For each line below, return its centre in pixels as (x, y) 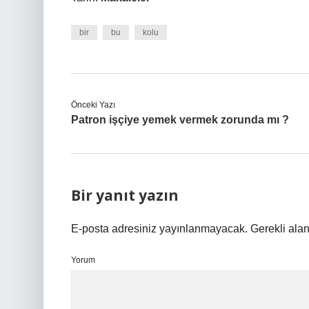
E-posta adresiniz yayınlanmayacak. (159, 229)
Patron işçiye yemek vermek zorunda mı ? (180, 120)
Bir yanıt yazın (125, 195)
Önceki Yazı (93, 105)
